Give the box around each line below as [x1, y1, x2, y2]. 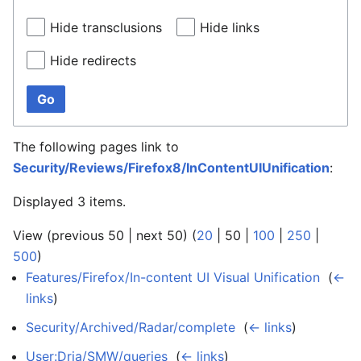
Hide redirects [50, 52, 136, 69]
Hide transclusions [50, 19, 162, 36]
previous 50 [52, 226, 124, 243]
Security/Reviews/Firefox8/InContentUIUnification [13, 159, 330, 176]
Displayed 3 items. [13, 193, 126, 210]
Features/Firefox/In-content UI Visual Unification [26, 268, 320, 285]
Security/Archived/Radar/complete [26, 318, 235, 335]
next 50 [136, 226, 183, 243]
